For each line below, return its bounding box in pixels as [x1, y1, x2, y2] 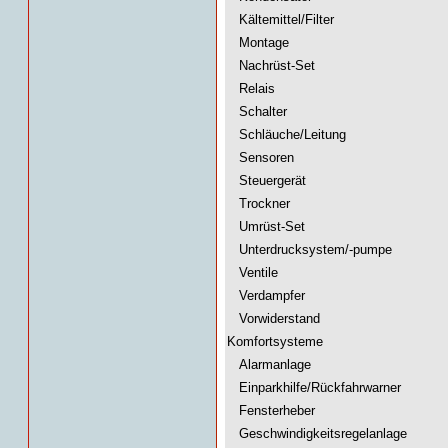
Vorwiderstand [227, 311, 320, 326]
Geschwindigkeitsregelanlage [227, 426, 407, 441]
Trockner [227, 196, 290, 211]
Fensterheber [227, 403, 315, 418]
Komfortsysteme [227, 334, 323, 349]
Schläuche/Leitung [227, 127, 346, 142]
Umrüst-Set [227, 219, 305, 234]
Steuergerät [227, 173, 306, 188]
